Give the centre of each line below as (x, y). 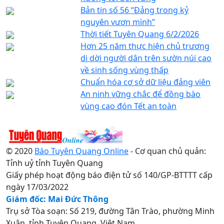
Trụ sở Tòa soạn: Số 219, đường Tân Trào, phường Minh (110, 211)
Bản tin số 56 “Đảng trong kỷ (135, 10)
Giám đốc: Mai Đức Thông (57, 199)
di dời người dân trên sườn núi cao (146, 58)
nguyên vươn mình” (118, 22)
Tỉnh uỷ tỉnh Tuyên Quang (54, 163)
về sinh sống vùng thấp (125, 70)
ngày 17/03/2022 (37, 187)
